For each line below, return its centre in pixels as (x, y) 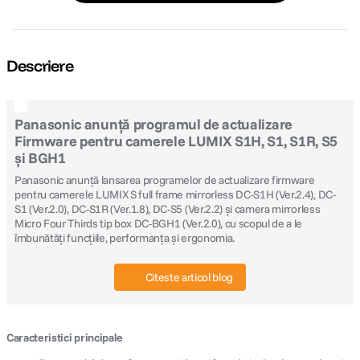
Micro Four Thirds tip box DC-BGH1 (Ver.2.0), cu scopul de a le (159, 223)
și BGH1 (40, 158)
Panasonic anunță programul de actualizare (153, 124)
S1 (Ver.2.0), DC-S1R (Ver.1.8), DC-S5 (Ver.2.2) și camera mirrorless (168, 209)
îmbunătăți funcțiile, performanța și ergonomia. (125, 238)
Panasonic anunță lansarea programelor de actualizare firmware (165, 180)
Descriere (40, 65)
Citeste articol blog (188, 277)
